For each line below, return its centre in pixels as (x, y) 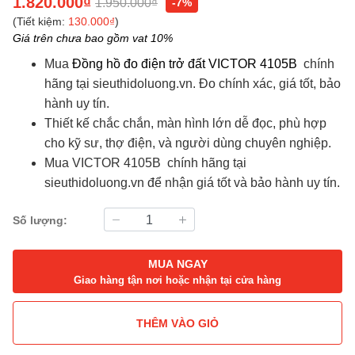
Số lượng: (40, 219)
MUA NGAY (177, 263)
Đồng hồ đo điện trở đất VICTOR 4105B (185, 64)
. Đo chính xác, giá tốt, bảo (267, 84)
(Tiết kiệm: (40, 21)
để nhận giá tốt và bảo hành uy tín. (242, 183)
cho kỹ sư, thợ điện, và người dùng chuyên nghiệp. (188, 143)
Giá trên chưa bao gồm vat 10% (93, 38)
